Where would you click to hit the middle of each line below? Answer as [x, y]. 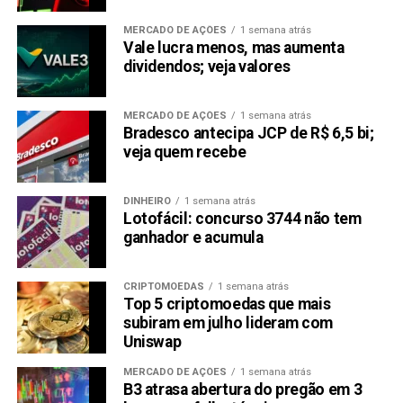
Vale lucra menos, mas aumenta [233, 48]
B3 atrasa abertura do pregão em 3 [242, 390]
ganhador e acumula [193, 238]
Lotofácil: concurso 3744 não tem [242, 219]
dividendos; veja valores [206, 67]
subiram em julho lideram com [228, 323]
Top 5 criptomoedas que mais [227, 304]
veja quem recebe [184, 152]
